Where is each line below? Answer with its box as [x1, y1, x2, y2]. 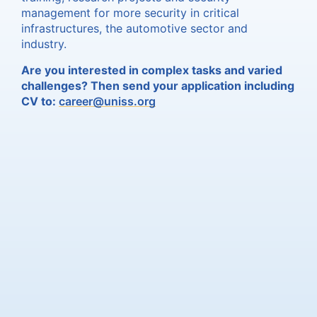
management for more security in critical [21, 6, 239, 21]
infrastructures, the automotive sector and [21, 21, 248, 36]
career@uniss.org [59, 93, 156, 108]
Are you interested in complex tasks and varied [21, 62, 282, 77]
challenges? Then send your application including [21, 78, 294, 93]
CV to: [21, 93, 59, 108]
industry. [21, 37, 67, 52]
